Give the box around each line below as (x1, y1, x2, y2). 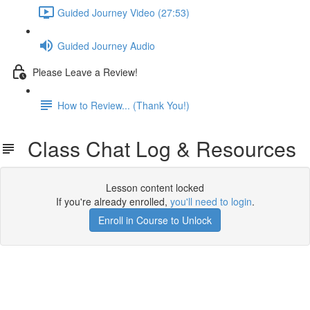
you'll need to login (170, 194, 252, 208)
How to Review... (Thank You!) (57, 98, 190, 112)
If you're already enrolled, (55, 194, 170, 208)
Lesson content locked (106, 181, 204, 194)
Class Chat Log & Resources (17, 134, 296, 163)
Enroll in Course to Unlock (98, 213, 212, 227)
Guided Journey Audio (57, 38, 155, 53)
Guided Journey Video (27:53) (57, 5, 190, 19)
